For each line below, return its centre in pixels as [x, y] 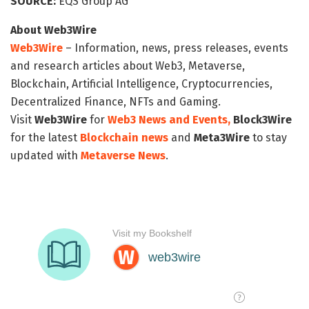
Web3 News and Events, [169, 119]
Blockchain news [124, 137]
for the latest [45, 137]
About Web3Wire [53, 30]
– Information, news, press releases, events [176, 48]
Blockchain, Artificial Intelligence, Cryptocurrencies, [141, 83]
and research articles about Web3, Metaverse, [128, 66]
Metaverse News [123, 155]
